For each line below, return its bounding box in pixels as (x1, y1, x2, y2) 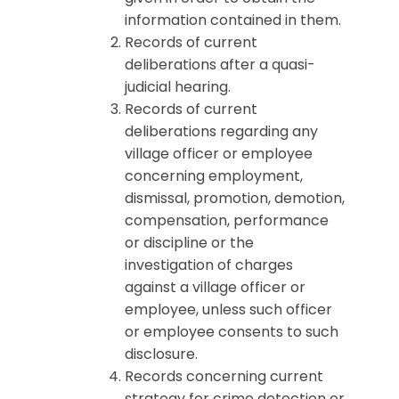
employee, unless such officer (125, 299, 332, 320)
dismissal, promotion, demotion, (125, 188, 345, 208)
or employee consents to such (125, 322, 338, 342)
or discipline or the (125, 232, 254, 253)
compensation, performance (125, 210, 329, 231)
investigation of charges (125, 255, 293, 275)
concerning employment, (125, 166, 303, 186)
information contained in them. (125, 10, 341, 30)
